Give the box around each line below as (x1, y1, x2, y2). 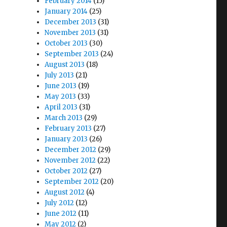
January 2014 (45, 7, 88, 16)
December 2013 (45, 17, 97, 26)
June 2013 (45, 81, 77, 90)
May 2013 (45, 92, 77, 101)
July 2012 (45, 198, 74, 207)
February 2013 (45, 124, 92, 133)
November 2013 (45, 28, 96, 37)
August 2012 (45, 187, 85, 197)
